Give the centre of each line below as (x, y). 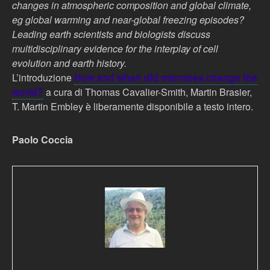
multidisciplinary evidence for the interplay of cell (115, 49)
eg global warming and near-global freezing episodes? (128, 20)
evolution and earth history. (69, 63)
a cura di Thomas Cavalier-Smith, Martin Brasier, (148, 92)
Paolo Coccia (42, 140)
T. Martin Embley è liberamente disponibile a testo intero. (133, 106)
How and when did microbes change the (166, 77)
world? (28, 92)
